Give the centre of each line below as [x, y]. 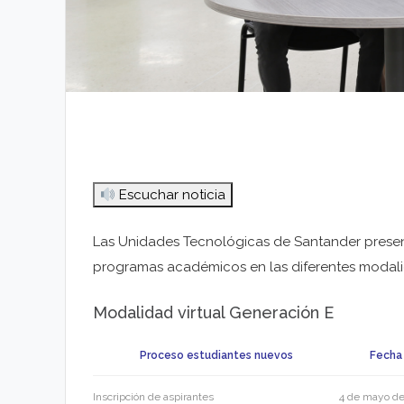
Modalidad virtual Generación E [213, 313]
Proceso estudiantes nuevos [216, 356]
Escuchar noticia [171, 195]
